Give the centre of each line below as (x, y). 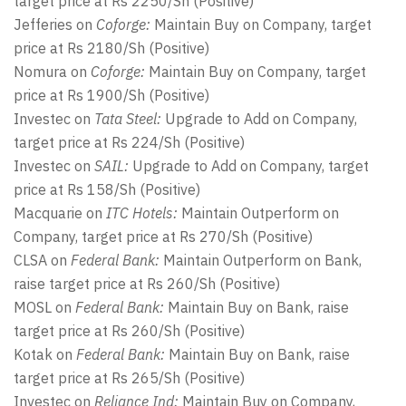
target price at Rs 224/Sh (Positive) (129, 142)
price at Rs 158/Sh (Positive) (107, 189)
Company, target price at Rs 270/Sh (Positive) (163, 237)
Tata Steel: (128, 119)
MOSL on (44, 307)
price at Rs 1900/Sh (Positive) (111, 95)
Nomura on (52, 72)
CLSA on (42, 260)
